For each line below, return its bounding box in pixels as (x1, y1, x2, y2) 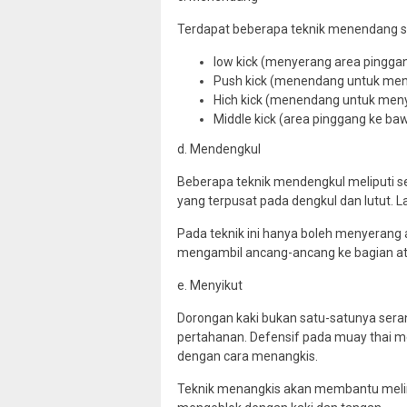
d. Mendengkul (177, 141, 261, 156)
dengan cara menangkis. (177, 348, 318, 363)
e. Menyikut (177, 277, 243, 293)
